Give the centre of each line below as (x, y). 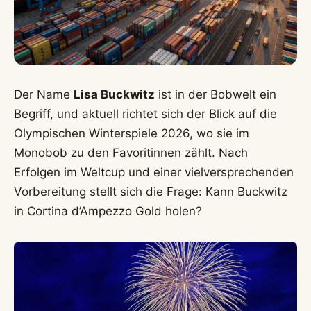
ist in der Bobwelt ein (216, 94)
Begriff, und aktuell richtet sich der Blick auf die (145, 114)
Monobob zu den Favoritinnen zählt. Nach (131, 152)
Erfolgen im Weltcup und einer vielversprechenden (154, 172)
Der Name (44, 94)
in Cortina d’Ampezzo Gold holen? (108, 211)
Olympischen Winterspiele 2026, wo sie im (132, 133)
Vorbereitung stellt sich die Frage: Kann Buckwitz (151, 191)
